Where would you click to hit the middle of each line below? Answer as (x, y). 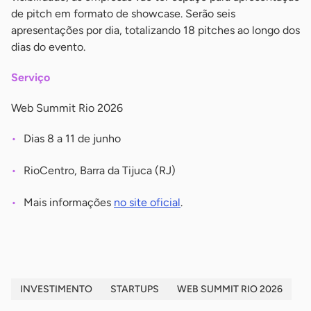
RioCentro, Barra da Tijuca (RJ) (100, 171)
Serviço (31, 78)
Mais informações (69, 203)
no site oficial (147, 203)
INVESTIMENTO (56, 289)
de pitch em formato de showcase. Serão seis (123, 14)
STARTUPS (135, 289)
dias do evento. (48, 47)
